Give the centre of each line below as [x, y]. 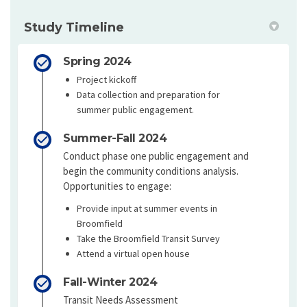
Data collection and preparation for [148, 95]
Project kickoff [107, 80]
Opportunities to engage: [117, 186]
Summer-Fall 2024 [115, 138]
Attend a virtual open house [133, 254]
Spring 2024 [97, 62]
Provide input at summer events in [147, 209]
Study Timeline [74, 28]
